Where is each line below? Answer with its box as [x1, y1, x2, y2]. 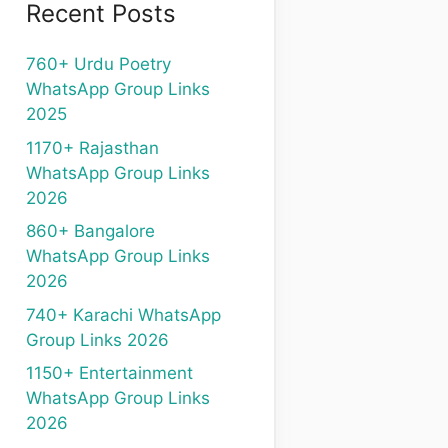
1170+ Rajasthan [26, 137, 159, 158]
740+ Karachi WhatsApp [26, 304, 221, 325]
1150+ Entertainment [26, 363, 193, 383]
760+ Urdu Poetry [26, 54, 171, 74]
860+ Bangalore [26, 221, 155, 241]
